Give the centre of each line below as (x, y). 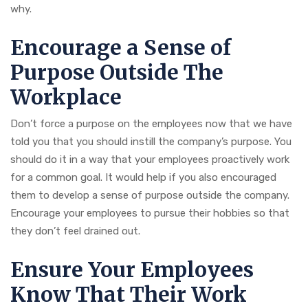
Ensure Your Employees (132, 270)
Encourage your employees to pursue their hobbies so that (150, 213)
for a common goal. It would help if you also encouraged (143, 178)
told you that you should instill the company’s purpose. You (151, 142)
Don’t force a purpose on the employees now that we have (151, 124)
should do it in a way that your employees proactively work (150, 160)
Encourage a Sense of (121, 48)
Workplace (68, 97)
